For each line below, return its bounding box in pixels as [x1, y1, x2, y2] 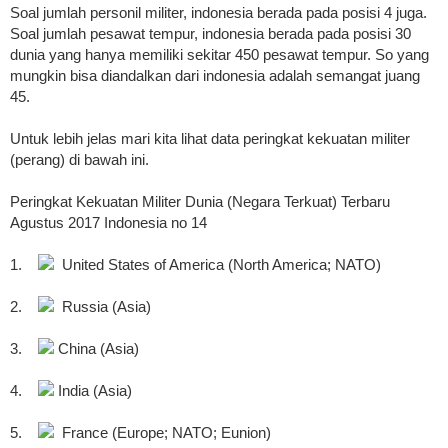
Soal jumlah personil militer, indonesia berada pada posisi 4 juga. [10, 4, 427, 22]
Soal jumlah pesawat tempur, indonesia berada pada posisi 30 [10, 25, 411, 43]
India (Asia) [54, 382, 132, 400]
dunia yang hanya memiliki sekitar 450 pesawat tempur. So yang [10, 46, 429, 64]
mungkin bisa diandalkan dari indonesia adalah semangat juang [10, 67, 420, 85]
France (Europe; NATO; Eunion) [54, 424, 271, 442]
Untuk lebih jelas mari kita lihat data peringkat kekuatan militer [10, 130, 410, 148]
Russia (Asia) [54, 298, 151, 316]
